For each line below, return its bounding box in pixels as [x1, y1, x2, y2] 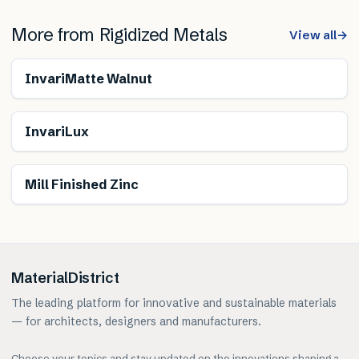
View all [289, 27, 337, 43]
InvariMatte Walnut [25, 71, 152, 87]
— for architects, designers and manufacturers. [11, 314, 261, 329]
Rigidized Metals [99, 24, 228, 46]
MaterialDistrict [11, 268, 119, 288]
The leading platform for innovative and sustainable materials [11, 296, 337, 311]
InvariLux [25, 123, 89, 140]
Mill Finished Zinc [25, 176, 139, 193]
